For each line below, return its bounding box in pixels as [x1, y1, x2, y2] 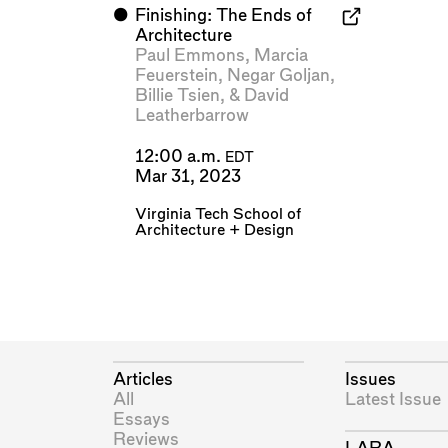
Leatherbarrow [134, 107, 249, 125]
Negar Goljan [226, 67, 330, 85]
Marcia [253, 47, 308, 65]
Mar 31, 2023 [134, 167, 241, 185]
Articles [112, 371, 173, 389]
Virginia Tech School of [134, 206, 301, 222]
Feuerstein [134, 67, 218, 85]
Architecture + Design [134, 222, 294, 238]
